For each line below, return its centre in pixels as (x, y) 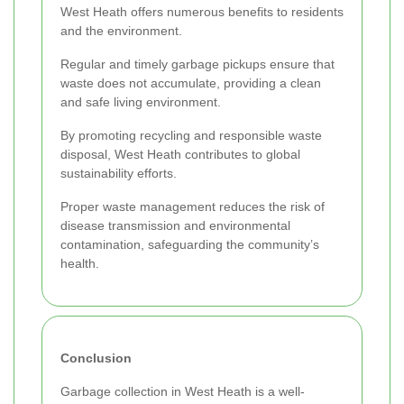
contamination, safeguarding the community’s (190, 244)
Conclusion (96, 358)
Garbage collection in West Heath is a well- (183, 391)
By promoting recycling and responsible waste (191, 135)
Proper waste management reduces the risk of (193, 206)
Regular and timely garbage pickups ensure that (197, 64)
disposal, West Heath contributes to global (180, 154)
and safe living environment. (141, 101)
